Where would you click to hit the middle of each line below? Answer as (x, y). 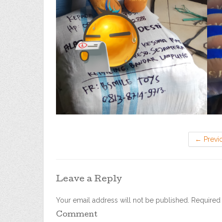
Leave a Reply (89, 180)
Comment (77, 215)
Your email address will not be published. (123, 200)
